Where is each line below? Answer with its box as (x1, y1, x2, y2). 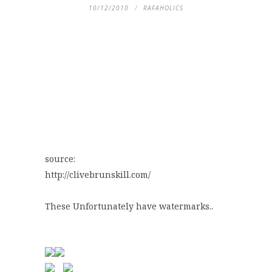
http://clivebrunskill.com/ (45, 169, 151, 181)
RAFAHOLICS (143, 4, 183, 13)
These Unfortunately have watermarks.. (45, 200, 213, 212)
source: (45, 153, 75, 165)
